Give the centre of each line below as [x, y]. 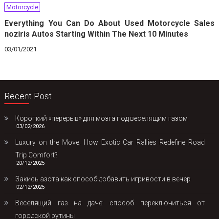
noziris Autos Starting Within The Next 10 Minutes [97, 34]
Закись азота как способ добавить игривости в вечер [103, 179]
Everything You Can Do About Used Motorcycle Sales [110, 23]
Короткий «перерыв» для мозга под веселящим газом [102, 118]
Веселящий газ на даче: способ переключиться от [110, 203]
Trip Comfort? [37, 155]
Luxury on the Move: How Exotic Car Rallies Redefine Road [110, 142]
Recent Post [28, 96]
